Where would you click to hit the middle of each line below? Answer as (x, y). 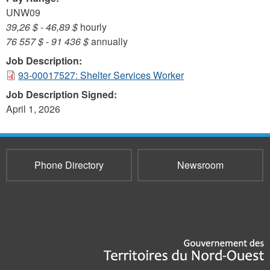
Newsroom (200, 165)
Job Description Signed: (63, 94)
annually (108, 41)
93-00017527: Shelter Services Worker (101, 75)
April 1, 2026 (33, 109)
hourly (92, 27)
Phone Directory (69, 165)
